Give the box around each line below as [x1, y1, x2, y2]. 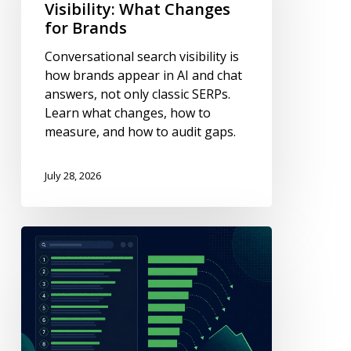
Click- [20, 244, 52, 262]
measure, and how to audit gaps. [44, 122, 236, 140]
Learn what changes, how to [44, 103, 211, 121]
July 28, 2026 [44, 168, 101, 183]
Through [20, 263, 74, 281]
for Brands [44, 16, 127, 38]
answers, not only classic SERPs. [44, 85, 230, 103]
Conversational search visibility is [44, 47, 239, 65]
